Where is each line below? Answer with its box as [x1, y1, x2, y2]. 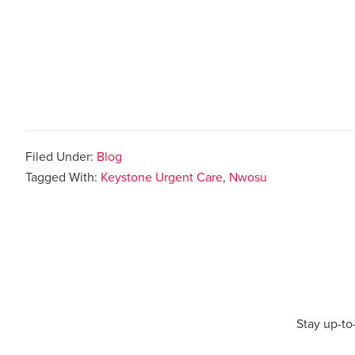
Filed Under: [25, 148, 97, 165]
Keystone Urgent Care [101, 169, 223, 185]
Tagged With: [25, 169, 101, 185]
